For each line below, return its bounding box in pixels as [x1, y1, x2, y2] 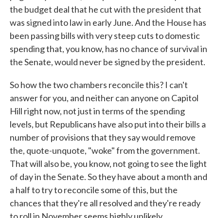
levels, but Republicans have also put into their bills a [10, 119, 206, 129]
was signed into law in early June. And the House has [10, 17, 206, 28]
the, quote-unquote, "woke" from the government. [10, 145, 200, 156]
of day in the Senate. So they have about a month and [10, 171, 207, 182]
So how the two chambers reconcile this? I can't [10, 79, 188, 90]
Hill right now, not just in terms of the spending [10, 106, 185, 116]
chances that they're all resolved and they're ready [10, 198, 200, 208]
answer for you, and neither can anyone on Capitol [10, 92, 199, 103]
